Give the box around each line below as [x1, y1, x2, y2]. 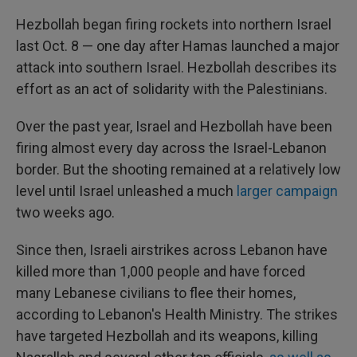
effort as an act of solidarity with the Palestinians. [16, 80, 328, 97]
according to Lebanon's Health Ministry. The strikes [16, 306, 338, 323]
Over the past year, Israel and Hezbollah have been [16, 118, 332, 135]
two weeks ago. [16, 204, 115, 221]
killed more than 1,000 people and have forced [16, 263, 305, 280]
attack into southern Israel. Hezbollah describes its [16, 59, 337, 76]
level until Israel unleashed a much [16, 182, 237, 199]
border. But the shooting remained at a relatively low [16, 161, 341, 178]
